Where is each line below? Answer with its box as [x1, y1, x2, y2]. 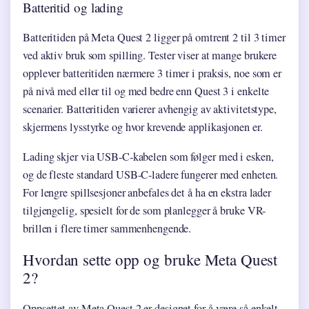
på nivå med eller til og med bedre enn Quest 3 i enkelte [23, 83, 270, 99]
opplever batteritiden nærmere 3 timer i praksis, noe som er [23, 66, 282, 81]
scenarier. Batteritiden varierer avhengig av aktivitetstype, [23, 101, 277, 117]
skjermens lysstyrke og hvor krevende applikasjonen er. [23, 119, 263, 135]
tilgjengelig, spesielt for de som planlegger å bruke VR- [23, 203, 266, 219]
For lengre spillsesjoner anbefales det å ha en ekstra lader [23, 185, 272, 201]
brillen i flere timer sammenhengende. [23, 221, 192, 237]
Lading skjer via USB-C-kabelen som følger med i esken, [23, 149, 274, 165]
